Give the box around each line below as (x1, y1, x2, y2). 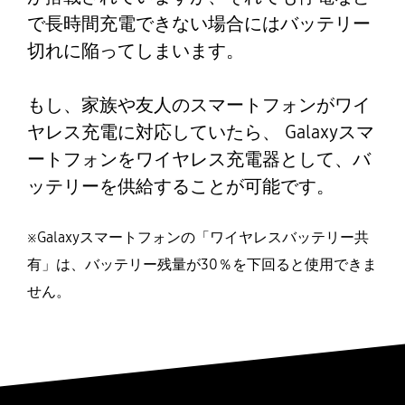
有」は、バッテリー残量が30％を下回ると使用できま (26, 255, 377, 273)
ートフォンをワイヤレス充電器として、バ (26, 147, 371, 170)
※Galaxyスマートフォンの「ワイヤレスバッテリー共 (26, 228, 369, 246)
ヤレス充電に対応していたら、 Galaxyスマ (26, 120, 374, 143)
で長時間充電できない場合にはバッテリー (26, 12, 371, 34)
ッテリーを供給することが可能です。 (26, 174, 334, 197)
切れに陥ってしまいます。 (26, 39, 244, 61)
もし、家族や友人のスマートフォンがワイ (26, 93, 371, 116)
